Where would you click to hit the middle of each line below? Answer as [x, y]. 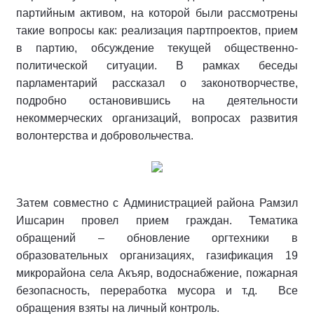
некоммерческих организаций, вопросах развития [157, 118]
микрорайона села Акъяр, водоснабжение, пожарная [157, 273]
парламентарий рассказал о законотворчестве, [157, 83]
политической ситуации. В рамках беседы [157, 65]
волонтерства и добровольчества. [105, 135]
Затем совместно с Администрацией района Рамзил [157, 203]
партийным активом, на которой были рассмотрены [157, 13]
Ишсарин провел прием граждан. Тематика [157, 220]
